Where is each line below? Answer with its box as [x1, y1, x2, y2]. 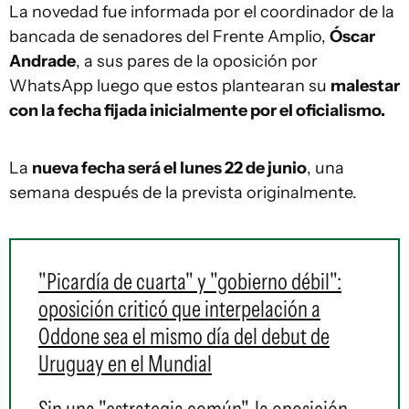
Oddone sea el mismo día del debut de [38, 322, 330, 350]
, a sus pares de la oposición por [76, 51, 318, 71]
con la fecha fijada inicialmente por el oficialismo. [9, 100, 385, 121]
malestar [330, 76, 400, 96]
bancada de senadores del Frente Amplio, [9, 26, 330, 47]
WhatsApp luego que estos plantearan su [9, 76, 330, 96]
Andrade [9, 51, 76, 71]
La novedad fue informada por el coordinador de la [9, 2, 394, 22]
